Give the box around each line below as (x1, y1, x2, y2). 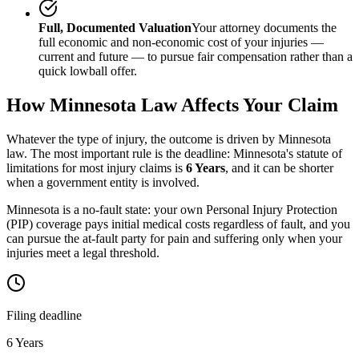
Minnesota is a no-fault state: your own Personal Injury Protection (6, 202, 337, 216)
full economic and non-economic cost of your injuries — (38, 34, 324, 49)
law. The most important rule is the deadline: (6, 146, 233, 160)
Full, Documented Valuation (38, 20, 192, 34)
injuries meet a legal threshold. (6, 245, 159, 260)
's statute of (286, 146, 342, 160)
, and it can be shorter (225, 160, 333, 175)
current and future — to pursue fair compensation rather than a (38, 49, 353, 63)
